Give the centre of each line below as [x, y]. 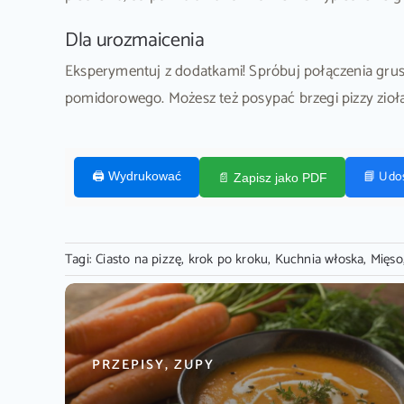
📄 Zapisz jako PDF [272, 177]
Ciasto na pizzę [139, 260]
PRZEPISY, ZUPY [153, 365]
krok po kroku [228, 260]
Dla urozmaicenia [134, 40]
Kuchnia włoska [319, 260]
